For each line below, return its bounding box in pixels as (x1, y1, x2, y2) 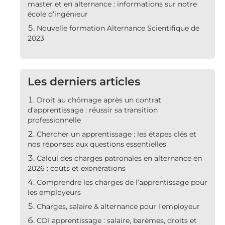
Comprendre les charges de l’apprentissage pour (37, 177, 207, 187)
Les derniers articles (28, 74, 140, 88)
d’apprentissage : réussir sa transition (28, 105, 158, 115)
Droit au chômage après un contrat (37, 95, 161, 104)
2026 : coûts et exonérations (28, 163, 126, 173)
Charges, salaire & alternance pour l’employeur (37, 201, 200, 211)
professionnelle (28, 115, 81, 125)
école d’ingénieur (28, 9, 88, 19)
